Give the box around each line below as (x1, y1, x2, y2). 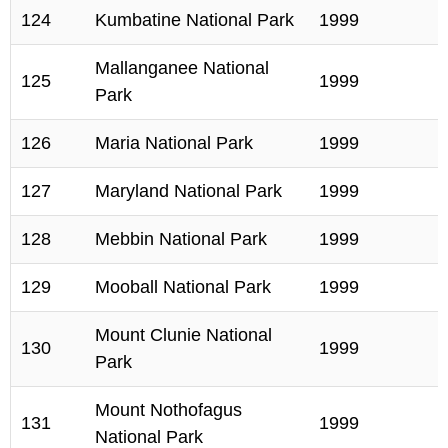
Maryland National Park (95, 181, 282, 201)
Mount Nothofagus (95, 400, 242, 420)
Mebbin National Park (95, 229, 267, 249)
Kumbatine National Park (95, 10, 294, 30)
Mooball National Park (95, 277, 271, 297)
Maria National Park (95, 133, 253, 153)
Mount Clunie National (95, 325, 272, 345)
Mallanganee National (95, 58, 269, 78)
